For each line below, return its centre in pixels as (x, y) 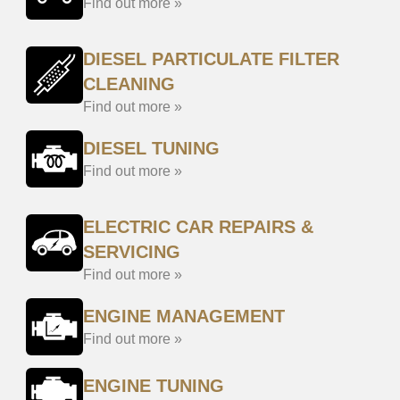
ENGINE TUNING (154, 386)
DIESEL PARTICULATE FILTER (211, 59)
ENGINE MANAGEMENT (184, 316)
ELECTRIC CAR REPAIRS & (198, 227)
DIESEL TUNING (151, 148)
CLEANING (129, 84)
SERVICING (132, 252)
